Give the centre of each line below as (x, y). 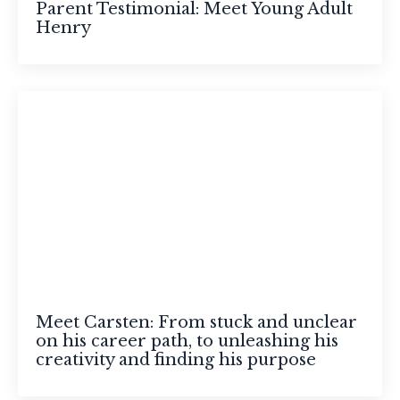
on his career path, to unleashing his (187, 342)
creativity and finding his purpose (176, 360)
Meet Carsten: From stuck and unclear (196, 323)
